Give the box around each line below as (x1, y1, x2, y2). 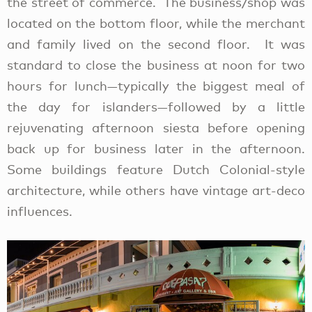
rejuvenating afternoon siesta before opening (7, 119, 305, 135)
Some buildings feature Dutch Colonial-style (7, 161, 305, 177)
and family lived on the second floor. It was (7, 36, 305, 52)
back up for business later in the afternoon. (7, 140, 305, 156)
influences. (7, 203, 76, 219)
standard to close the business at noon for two (7, 56, 305, 72)
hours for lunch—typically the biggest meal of (7, 77, 305, 93)
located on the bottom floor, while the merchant (7, 15, 305, 31)
